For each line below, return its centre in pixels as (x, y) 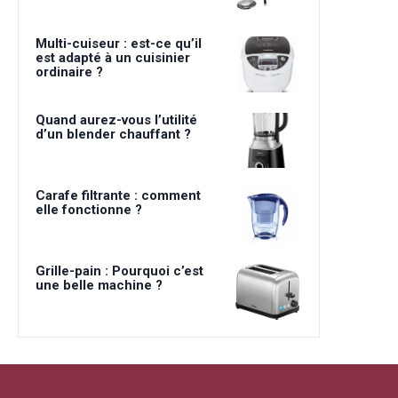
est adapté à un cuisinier (113, 58)
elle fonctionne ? (89, 209)
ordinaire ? (69, 72)
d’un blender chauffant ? (113, 134)
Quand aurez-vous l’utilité (116, 119)
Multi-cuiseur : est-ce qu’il (119, 44)
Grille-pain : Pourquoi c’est (119, 271)
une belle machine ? (99, 286)
